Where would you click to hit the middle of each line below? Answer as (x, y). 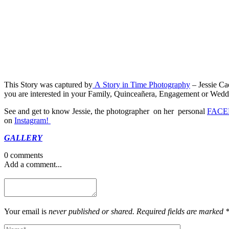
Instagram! (32, 120)
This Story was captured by (48, 84)
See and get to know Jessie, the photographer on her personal (106, 111)
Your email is (26, 211)
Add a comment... (33, 164)
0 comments (24, 155)
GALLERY (23, 138)
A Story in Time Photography (141, 84)
